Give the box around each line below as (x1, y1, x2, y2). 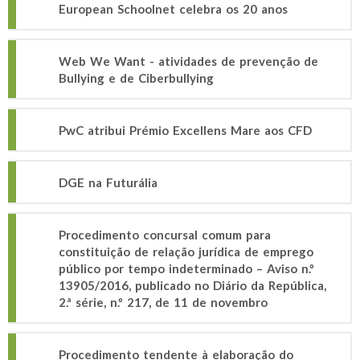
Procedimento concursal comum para (59, 227, 271, 242)
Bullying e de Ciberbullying (59, 71, 214, 85)
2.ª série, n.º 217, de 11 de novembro (59, 295, 268, 309)
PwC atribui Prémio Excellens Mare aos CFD (59, 123, 312, 137)
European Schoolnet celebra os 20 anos (59, 2, 288, 16)
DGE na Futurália (59, 175, 157, 190)
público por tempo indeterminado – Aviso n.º (59, 261, 314, 276)
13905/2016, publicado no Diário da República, (59, 278, 326, 292)
